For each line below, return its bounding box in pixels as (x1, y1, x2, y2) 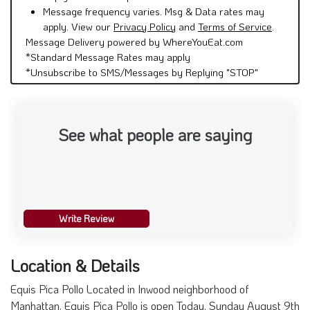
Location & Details (10, 254, 140, 276)
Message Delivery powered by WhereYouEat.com (26, 34, 243, 48)
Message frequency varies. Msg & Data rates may (43, 3, 264, 18)
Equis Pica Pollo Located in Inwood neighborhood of (10, 281, 248, 296)
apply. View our (43, 19, 113, 33)
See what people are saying (57, 123, 253, 145)
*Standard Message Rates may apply (26, 49, 190, 64)
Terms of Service (198, 19, 272, 33)
